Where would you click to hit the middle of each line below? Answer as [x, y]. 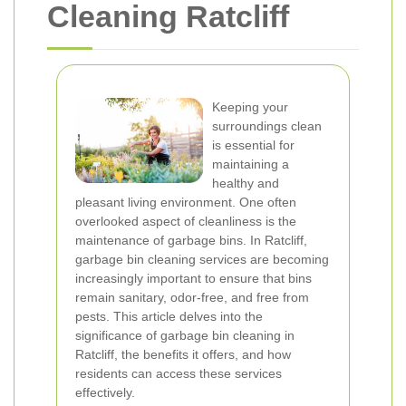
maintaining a [251, 164]
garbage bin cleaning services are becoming [202, 259]
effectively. [105, 392]
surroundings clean [267, 126]
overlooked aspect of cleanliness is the [186, 221]
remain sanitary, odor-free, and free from [192, 297]
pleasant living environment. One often [186, 202]
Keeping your [250, 107]
